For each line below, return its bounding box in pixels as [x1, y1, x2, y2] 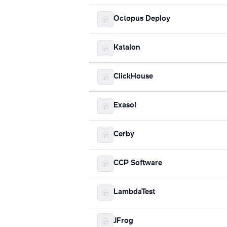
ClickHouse [113, 73, 153, 81]
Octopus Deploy [113, 15, 170, 23]
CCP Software [113, 160, 162, 167]
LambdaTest [113, 188, 155, 196]
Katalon [113, 44, 140, 52]
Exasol [113, 102, 136, 109]
